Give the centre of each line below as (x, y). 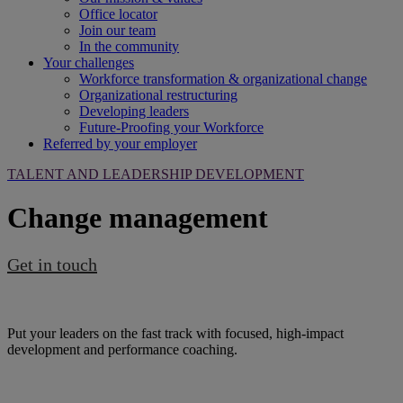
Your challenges (89, 63)
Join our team (117, 30)
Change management (138, 218)
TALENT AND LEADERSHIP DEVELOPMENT (156, 174)
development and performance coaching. (122, 349)
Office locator (118, 14)
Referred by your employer (120, 143)
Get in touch (52, 264)
